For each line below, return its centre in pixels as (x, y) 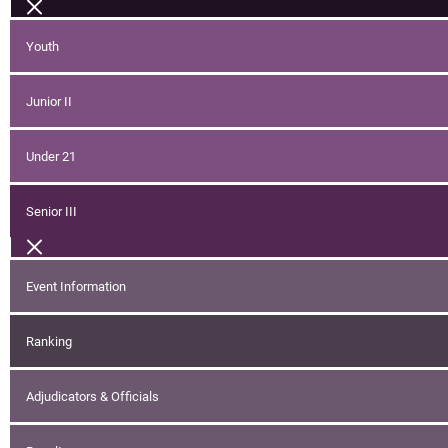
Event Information (76, 286)
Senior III (51, 211)
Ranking (49, 341)
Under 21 (51, 156)
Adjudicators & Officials (92, 396)
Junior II (49, 101)
